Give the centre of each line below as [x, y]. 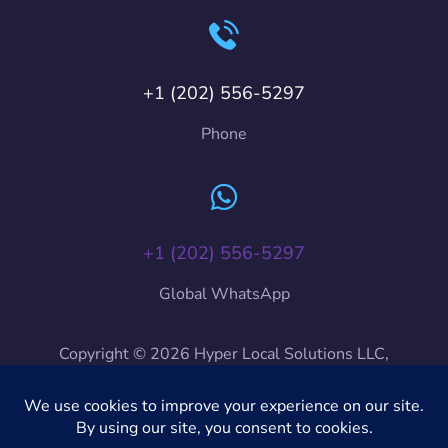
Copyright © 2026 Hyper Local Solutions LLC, [224, 353]
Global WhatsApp [224, 293]
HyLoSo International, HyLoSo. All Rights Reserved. [224, 383]
